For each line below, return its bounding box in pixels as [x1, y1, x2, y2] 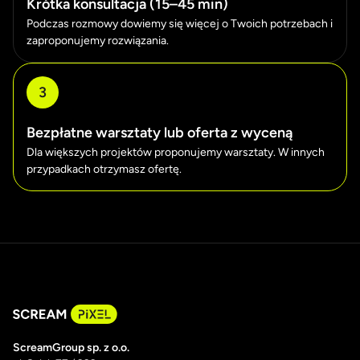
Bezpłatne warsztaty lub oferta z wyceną [27, 124, 292, 142]
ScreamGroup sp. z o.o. [13, 341, 129, 355]
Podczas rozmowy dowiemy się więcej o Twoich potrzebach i [27, 17, 333, 31]
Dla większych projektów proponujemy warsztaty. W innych [27, 145, 325, 160]
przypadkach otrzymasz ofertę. [27, 162, 182, 177]
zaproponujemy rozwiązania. [27, 34, 169, 48]
